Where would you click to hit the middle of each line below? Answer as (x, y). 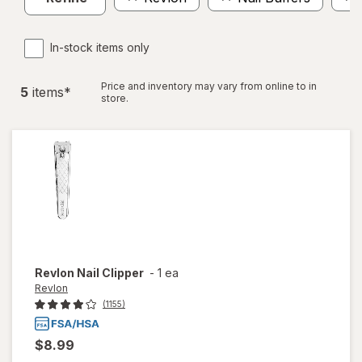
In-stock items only (100, 47)
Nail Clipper (110, 273)
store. (115, 98)
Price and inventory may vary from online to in (209, 86)
